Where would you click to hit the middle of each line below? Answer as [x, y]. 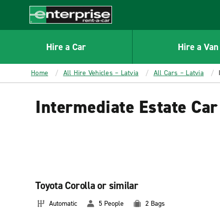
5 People [111, 204]
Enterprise [47, 28]
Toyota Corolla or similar [87, 186]
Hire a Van [198, 47]
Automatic [63, 204]
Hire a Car [66, 47]
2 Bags [155, 204]
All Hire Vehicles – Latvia [101, 73]
